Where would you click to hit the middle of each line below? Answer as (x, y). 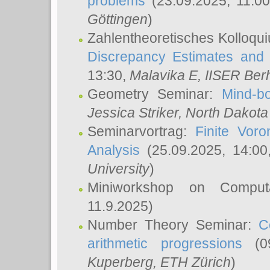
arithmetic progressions (165, 243)
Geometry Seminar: (155, 94)
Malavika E (164, 75)
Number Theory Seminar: (173, 225)
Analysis (114, 150)
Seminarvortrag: (142, 131)
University (118, 169)
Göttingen (118, 19)
